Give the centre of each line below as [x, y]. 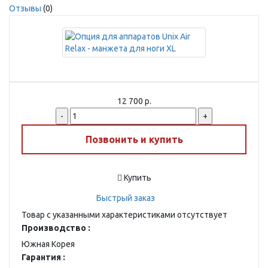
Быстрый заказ [125, 198]
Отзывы [25, 8]
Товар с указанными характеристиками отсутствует [124, 215]
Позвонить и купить [134, 139]
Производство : [56, 228]
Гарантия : [43, 257]
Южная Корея [48, 244]
